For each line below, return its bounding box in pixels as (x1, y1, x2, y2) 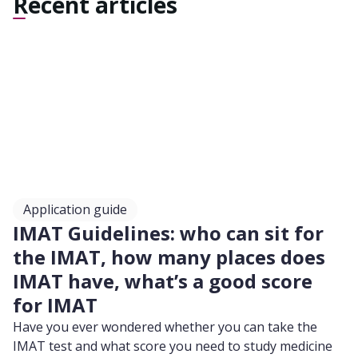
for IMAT (13, 292, 97, 318)
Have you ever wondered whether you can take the (13, 318, 317, 336)
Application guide (23, 201, 127, 218)
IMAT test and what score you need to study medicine (13, 337, 332, 355)
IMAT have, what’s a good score (13, 268, 312, 294)
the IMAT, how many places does (13, 244, 325, 270)
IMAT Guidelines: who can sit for (13, 220, 324, 246)
